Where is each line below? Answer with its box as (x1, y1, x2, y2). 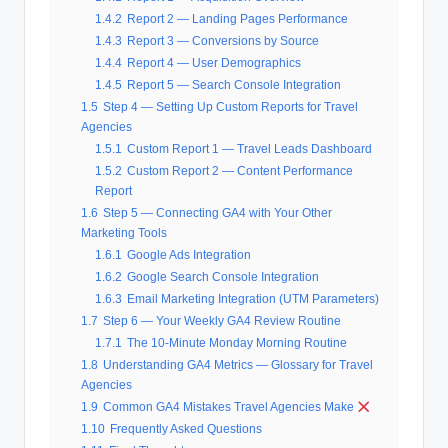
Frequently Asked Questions (110, 423, 262, 436)
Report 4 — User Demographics (127, 57, 301, 70)
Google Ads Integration (127, 249, 251, 262)
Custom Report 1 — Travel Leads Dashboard (127, 143, 372, 156)
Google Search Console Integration (127, 271, 319, 284)
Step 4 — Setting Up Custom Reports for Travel (103, 101, 358, 114)
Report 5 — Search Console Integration (127, 79, 341, 92)
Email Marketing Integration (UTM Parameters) (127, 293, 379, 306)
